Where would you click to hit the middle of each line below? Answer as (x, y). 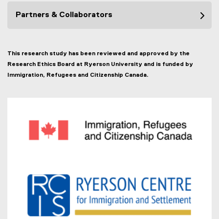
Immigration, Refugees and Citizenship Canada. (79, 75)
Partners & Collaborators (64, 15)
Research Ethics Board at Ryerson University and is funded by (100, 65)
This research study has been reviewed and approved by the (99, 54)
